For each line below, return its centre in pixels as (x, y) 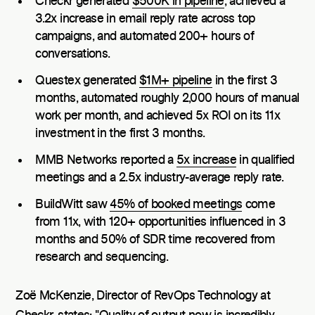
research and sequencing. (102, 257)
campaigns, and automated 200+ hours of (145, 37)
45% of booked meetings (176, 204)
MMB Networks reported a (106, 160)
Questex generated (87, 81)
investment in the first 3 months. (120, 133)
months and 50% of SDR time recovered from (155, 239)
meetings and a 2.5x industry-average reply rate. (160, 178)
